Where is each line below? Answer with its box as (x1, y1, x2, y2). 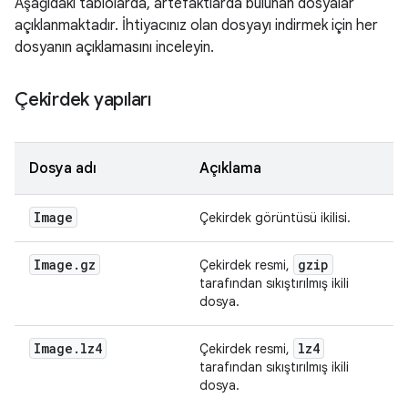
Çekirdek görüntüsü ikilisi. (199, 209, 351, 226)
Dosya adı (29, 159, 97, 178)
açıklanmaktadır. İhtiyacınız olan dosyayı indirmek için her (15, 16, 378, 35)
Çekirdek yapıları (15, 88, 151, 111)
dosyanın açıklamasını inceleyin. (15, 38, 214, 56)
